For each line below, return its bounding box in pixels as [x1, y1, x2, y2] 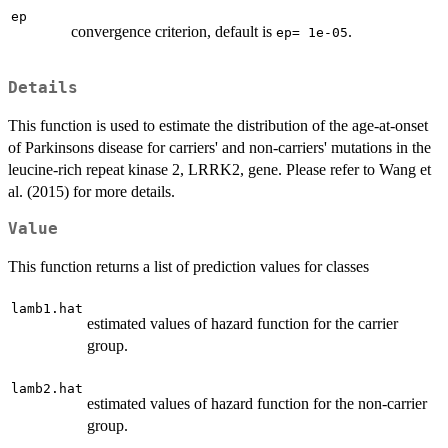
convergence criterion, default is [71, 23, 276, 41]
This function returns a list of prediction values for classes [8, 257, 369, 275]
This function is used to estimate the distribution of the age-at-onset [8, 116, 428, 134]
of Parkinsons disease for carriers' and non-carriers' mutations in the [8, 138, 431, 156]
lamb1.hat [11, 300, 83, 316]
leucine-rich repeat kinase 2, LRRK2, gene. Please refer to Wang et [8, 160, 431, 178]
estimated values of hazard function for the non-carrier [87, 394, 427, 412]
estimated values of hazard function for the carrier [87, 314, 398, 332]
